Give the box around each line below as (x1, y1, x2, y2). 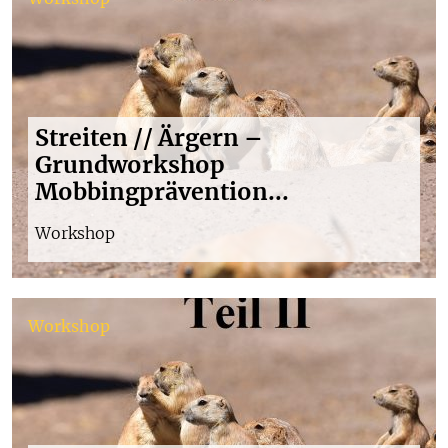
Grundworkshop (35, 149, 225, 179)
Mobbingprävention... (35, 176, 289, 206)
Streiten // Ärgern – (35, 122, 263, 152)
